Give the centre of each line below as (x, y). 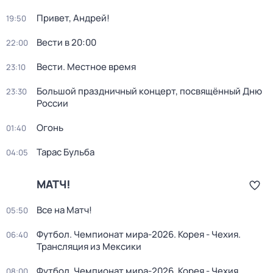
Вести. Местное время (86, 67)
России (52, 103)
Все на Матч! (64, 210)
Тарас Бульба (66, 152)
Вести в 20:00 (66, 42)
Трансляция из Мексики (89, 246)
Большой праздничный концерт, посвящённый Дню (149, 91)
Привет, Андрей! (73, 18)
